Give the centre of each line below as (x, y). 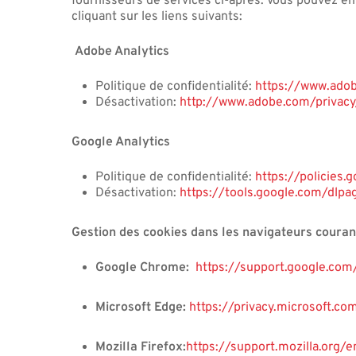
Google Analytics (121, 142)
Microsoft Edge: (143, 307)
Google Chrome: (146, 267)
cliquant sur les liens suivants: (157, 16)
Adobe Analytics (122, 51)
